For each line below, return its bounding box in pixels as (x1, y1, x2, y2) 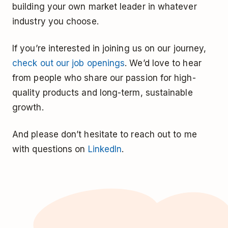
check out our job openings (12, 58, 125, 69)
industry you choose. (12, 16, 99, 27)
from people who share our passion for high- (12, 73, 196, 83)
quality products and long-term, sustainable (12, 88, 193, 98)
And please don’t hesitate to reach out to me (12, 129, 197, 140)
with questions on (12, 144, 88, 155)
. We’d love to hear (125, 58, 202, 69)
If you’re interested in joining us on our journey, (12, 43, 207, 54)
